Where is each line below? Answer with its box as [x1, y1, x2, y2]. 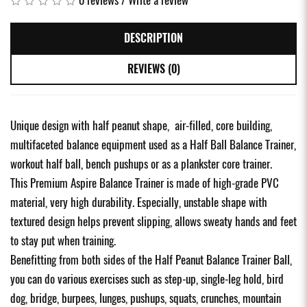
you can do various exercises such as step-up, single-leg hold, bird [10, 270, 284, 287]
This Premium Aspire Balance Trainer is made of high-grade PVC [10, 174, 279, 191]
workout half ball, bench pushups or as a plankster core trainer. [10, 155, 272, 172]
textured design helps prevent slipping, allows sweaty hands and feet [10, 212, 297, 230]
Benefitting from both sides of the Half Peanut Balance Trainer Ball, [10, 251, 292, 268]
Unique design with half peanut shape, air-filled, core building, [10, 116, 272, 134]
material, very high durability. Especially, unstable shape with [10, 193, 267, 210]
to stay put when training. [10, 232, 116, 249]
